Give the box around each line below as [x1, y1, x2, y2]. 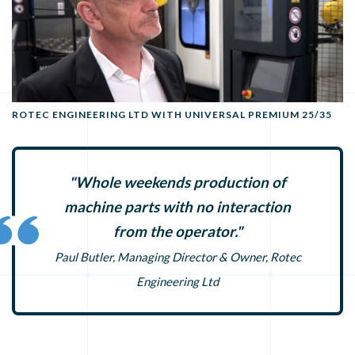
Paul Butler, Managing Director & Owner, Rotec [54, 249, 301, 264]
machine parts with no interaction [64, 197, 291, 216]
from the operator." [113, 221, 242, 240]
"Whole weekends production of [69, 172, 286, 191]
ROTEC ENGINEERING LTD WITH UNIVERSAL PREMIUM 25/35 [12, 108, 332, 120]
